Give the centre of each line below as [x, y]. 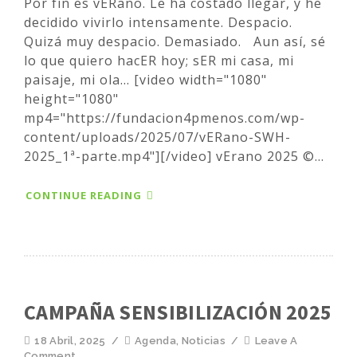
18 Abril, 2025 [70, 340]
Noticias [203, 340]
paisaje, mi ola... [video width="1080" [145, 79]
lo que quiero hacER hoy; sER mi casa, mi [159, 60]
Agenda [155, 340]
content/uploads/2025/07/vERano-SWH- [157, 137]
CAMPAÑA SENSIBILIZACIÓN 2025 [178, 312]
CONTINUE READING [84, 195]
